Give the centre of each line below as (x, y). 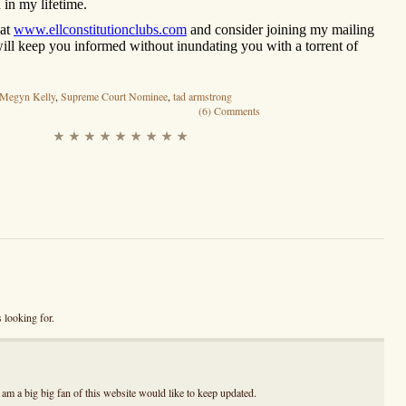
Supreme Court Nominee (114, 97)
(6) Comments (229, 111)
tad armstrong (203, 97)
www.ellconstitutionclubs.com (100, 30)
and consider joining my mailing (280, 30)
